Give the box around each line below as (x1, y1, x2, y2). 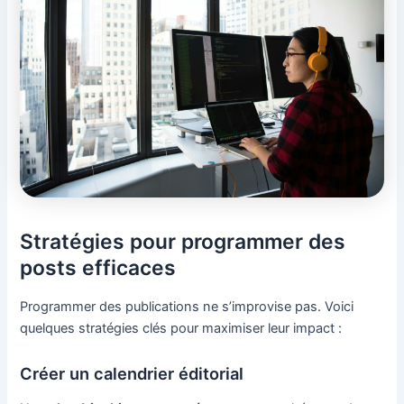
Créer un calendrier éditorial (20, 363, 244, 383)
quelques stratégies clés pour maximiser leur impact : (20, 319, 343, 336)
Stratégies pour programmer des (20, 228, 346, 254)
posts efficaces (20, 254, 177, 280)
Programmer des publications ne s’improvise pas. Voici (20, 298, 354, 315)
